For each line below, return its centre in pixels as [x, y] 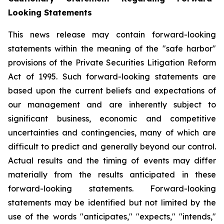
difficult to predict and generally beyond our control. [112, 146]
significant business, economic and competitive [112, 118]
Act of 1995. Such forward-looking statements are [112, 76]
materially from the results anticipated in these [112, 174]
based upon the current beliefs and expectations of [112, 90]
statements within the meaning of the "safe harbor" [112, 48]
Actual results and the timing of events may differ [112, 160]
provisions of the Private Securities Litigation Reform [112, 62]
